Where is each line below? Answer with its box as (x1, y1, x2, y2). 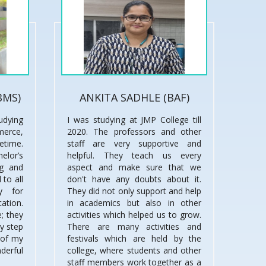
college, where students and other (67, 245, 201, 256)
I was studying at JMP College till (67, 114, 201, 126)
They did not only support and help (67, 185, 201, 197)
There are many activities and (67, 221, 201, 233)
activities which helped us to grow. (67, 209, 201, 221)
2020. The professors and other (67, 126, 201, 138)
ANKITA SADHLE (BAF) (79, 90, 189, 105)
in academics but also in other (67, 197, 201, 209)
